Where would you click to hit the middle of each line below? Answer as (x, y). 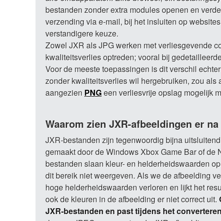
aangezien (65, 92)
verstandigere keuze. (82, 33)
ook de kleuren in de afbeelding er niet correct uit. (132, 199)
